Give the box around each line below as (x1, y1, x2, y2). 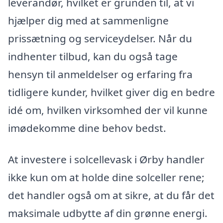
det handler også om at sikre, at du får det (8, 188, 215, 203)
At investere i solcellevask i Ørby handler (8, 152, 205, 167)
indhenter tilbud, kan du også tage (8, 49, 178, 63)
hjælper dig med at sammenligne (8, 13, 169, 27)
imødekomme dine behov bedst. (8, 120, 166, 135)
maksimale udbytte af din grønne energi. (8, 206, 208, 221)
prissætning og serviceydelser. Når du (8, 31, 192, 45)
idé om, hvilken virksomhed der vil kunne (8, 103, 208, 117)
